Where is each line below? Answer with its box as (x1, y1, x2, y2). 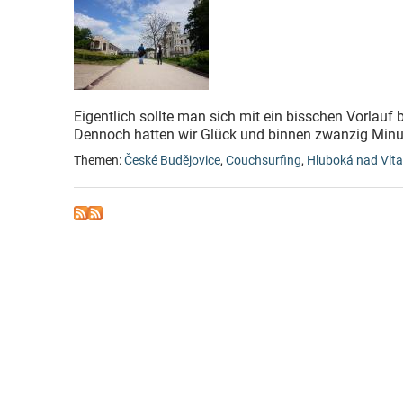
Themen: (74, 153, 124, 168)
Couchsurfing (226, 153, 301, 168)
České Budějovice (124, 153, 220, 168)
